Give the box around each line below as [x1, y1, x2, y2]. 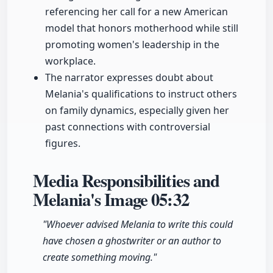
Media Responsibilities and [33, 168, 220, 194]
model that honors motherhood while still [45, 21, 238, 35]
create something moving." [43, 250, 157, 264]
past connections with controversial [45, 120, 210, 134]
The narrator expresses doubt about [45, 71, 213, 85]
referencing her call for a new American [45, 5, 228, 19]
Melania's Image [33, 186, 152, 213]
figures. [45, 136, 80, 151]
